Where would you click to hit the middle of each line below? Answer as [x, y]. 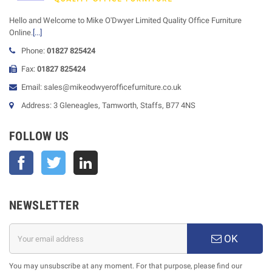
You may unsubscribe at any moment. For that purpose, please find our [126, 266]
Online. [21, 32]
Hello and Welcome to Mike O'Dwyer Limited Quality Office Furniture [125, 20]
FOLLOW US [39, 136]
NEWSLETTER [44, 205]
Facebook [50, 156]
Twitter [78, 156]
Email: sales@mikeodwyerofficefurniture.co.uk [101, 87]
